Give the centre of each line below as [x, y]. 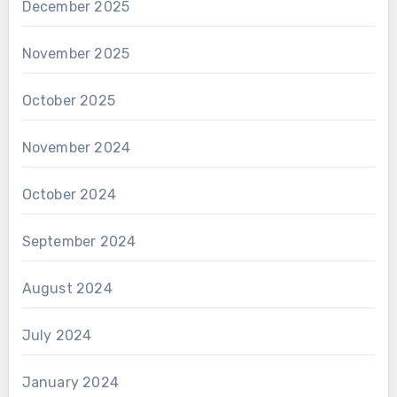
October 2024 [69, 194]
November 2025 [76, 53]
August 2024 [67, 288]
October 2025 [68, 100]
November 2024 [76, 147]
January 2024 [70, 382]
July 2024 [57, 335]
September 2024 [79, 241]
